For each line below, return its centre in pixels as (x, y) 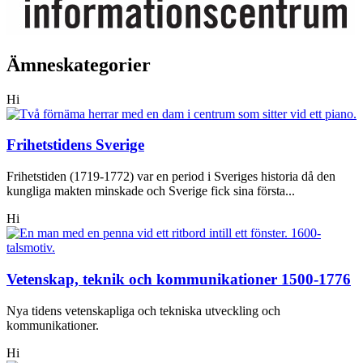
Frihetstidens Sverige (75, 145)
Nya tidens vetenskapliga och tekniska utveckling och (143, 310)
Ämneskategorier (79, 64)
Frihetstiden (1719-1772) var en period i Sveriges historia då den (171, 177)
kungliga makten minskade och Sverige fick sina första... (151, 191)
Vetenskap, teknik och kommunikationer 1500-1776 (179, 279)
